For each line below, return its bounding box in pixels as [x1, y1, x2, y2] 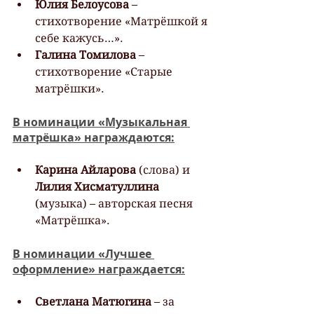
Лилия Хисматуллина [35, 179, 162, 193]
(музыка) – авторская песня [35, 196, 196, 210]
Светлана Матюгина [35, 294, 151, 308]
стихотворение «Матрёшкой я [35, 14, 210, 28]
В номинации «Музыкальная [13, 114, 190, 130]
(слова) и [136, 163, 193, 177]
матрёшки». [35, 81, 104, 95]
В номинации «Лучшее [13, 245, 154, 261]
